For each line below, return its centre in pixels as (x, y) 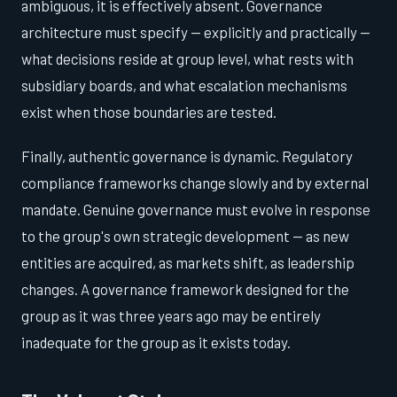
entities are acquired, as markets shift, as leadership (188, 263)
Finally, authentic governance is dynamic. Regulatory (187, 156)
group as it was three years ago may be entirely (171, 316)
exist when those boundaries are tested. (149, 112)
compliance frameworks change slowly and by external (195, 183)
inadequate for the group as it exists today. (156, 343)
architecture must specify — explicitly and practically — (196, 32)
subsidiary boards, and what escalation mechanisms (184, 86)
